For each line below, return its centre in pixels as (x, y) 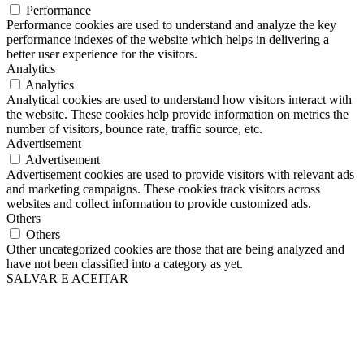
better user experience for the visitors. (102, 54)
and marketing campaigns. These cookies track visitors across (163, 189)
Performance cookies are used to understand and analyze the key (171, 25)
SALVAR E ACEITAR (67, 279)
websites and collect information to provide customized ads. (159, 204)
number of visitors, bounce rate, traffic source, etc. (134, 129)
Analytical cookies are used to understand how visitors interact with (179, 100)
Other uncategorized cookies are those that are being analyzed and (175, 249)
